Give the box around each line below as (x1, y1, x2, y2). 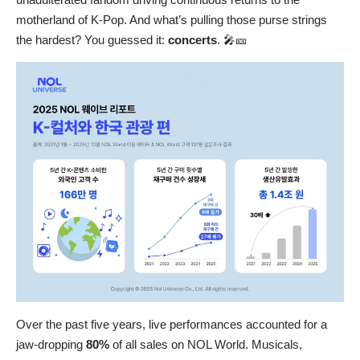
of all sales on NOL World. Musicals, (109, 337, 302, 351)
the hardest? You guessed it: (16, 33, 168, 47)
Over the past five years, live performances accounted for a (16, 317, 327, 331)
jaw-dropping (16, 337, 86, 351)
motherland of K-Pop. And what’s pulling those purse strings (16, 13, 327, 27)
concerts (168, 33, 217, 47)
